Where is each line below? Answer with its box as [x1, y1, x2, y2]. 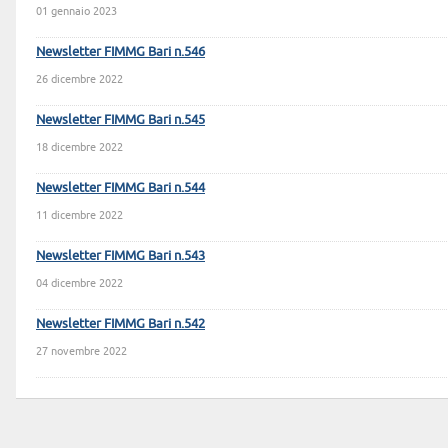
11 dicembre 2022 [36, 209, 123, 221]
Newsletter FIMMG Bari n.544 [36, 180, 205, 194]
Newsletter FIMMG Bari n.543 [36, 248, 205, 262]
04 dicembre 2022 [36, 277, 123, 289]
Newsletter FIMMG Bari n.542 [36, 316, 205, 330]
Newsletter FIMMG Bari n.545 [36, 112, 205, 126]
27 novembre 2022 [36, 345, 127, 357]
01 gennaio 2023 [36, 5, 117, 17]
